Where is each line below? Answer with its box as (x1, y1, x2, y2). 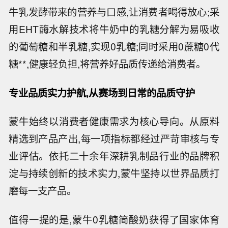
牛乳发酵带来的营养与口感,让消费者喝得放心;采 (9, 4, 219, 19)
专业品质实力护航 (9, 85, 87, 100)
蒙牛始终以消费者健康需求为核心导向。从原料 (9, 114, 219, 129)
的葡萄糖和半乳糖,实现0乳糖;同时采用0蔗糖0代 (9, 39, 219, 53)
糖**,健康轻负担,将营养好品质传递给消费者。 (9, 56, 206, 71)
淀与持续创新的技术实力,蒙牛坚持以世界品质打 (9, 166, 219, 181)
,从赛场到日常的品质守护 (86, 85, 195, 100)
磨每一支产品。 (9, 183, 77, 198)
